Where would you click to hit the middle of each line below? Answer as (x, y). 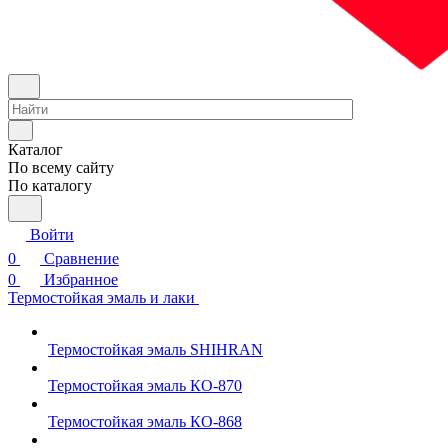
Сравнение (81, 258)
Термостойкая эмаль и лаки (103, 297)
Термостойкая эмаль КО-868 (145, 421)
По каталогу (50, 185)
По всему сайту (61, 167)
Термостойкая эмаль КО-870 (145, 385)
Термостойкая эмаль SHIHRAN (155, 349)
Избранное (81, 279)
